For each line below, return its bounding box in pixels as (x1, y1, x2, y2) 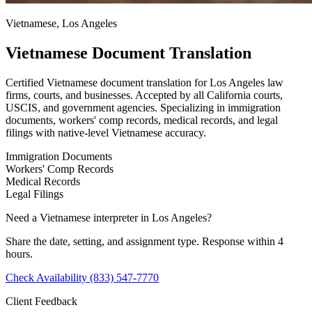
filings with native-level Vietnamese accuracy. (6, 126, 206, 139)
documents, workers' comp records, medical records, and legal (6, 114, 278, 126)
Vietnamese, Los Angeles (6, 17, 117, 29)
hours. (6, 247, 33, 260)
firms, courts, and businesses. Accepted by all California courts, (6, 88, 283, 101)
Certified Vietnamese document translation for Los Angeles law (6, 76, 283, 88)
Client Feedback (6, 295, 77, 307)
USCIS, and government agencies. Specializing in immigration (6, 101, 281, 114)
